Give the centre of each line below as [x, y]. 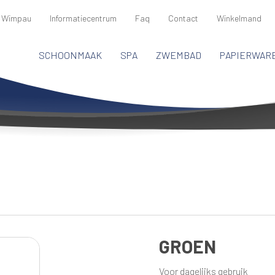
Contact [183, 18]
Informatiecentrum [83, 18]
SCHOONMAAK [70, 55]
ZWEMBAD [179, 55]
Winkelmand [239, 18]
